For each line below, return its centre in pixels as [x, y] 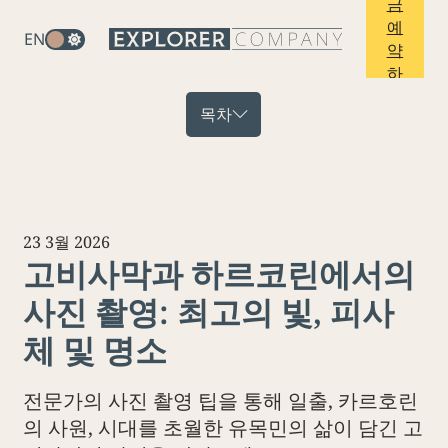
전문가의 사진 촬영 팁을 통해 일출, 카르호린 [221, 401]
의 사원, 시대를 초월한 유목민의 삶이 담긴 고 [223, 428]
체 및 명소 [95, 348]
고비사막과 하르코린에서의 [219, 272]
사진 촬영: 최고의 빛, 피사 [209, 310]
